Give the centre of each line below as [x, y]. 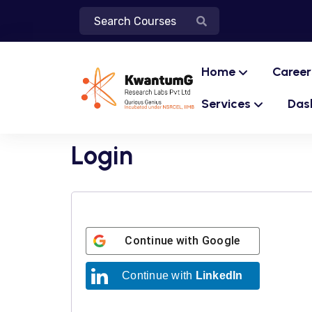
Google [221, 241]
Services [226, 104]
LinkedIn [219, 275]
